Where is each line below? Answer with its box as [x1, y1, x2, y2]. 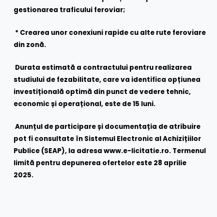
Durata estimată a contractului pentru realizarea [15, 63, 192, 73]
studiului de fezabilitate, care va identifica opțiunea [14, 75, 201, 85]
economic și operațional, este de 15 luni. [14, 99, 156, 109]
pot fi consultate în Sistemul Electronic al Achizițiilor [14, 134, 201, 144]
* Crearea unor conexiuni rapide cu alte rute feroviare [15, 28, 206, 38]
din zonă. [14, 40, 46, 50]
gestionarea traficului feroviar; [14, 5, 125, 15]
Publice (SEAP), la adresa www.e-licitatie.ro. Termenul [14, 146, 206, 156]
